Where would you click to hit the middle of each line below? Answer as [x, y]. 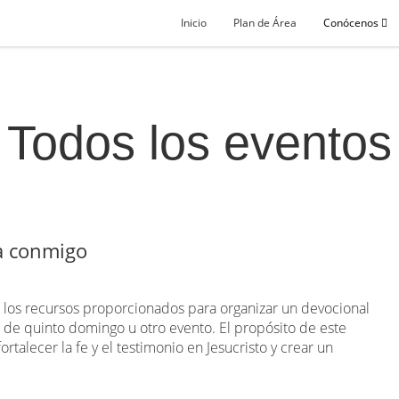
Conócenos [352, 23]
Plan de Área [265, 23]
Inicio [194, 23]
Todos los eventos [199, 142]
